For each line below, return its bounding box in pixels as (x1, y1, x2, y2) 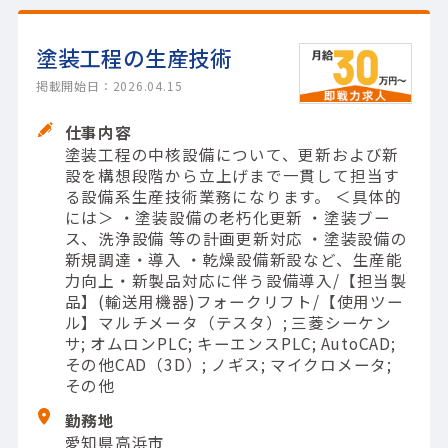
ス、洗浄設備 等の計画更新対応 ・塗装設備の (64, 227, 408, 250)
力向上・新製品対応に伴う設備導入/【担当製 (64, 269, 407, 292)
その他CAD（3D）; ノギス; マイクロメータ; (64, 353, 392, 376)
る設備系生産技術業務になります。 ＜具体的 (64, 185, 402, 208)
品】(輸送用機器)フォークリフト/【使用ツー (64, 290, 404, 313)
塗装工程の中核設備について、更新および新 (64, 143, 400, 166)
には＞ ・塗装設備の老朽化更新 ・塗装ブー (64, 206, 391, 229)
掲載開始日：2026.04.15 (35, 77, 183, 95)
